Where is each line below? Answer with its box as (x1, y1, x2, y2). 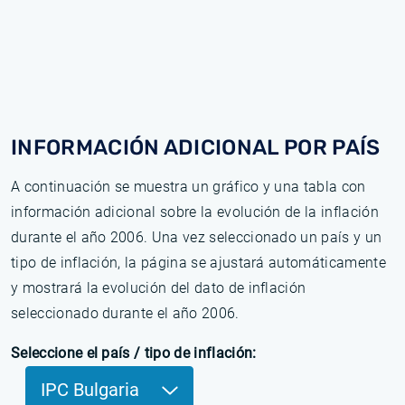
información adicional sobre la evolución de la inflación (11, 203, 379, 221)
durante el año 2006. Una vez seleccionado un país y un (11, 229, 382, 246)
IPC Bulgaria (41, 379, 144, 400)
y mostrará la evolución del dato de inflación (11, 279, 306, 297)
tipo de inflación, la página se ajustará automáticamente (11, 254, 386, 271)
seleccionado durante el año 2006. (11, 305, 240, 322)
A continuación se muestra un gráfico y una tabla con (11, 178, 366, 195)
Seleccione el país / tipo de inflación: (11, 344, 257, 362)
